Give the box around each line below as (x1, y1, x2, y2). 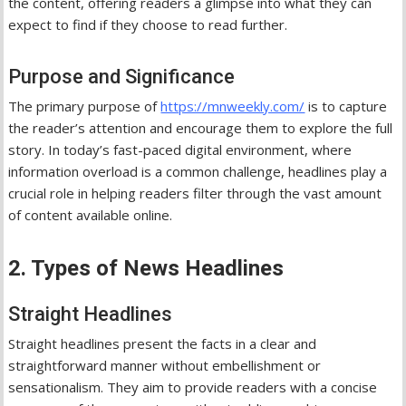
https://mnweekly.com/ (160, 96, 305, 115)
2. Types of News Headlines (8, 255, 285, 281)
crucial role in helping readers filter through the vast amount (8, 183, 382, 202)
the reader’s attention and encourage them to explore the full (8, 118, 393, 137)
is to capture (304, 96, 388, 115)
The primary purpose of (8, 96, 161, 115)
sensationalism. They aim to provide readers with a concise (8, 377, 378, 396)
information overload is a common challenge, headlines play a (8, 161, 388, 180)
